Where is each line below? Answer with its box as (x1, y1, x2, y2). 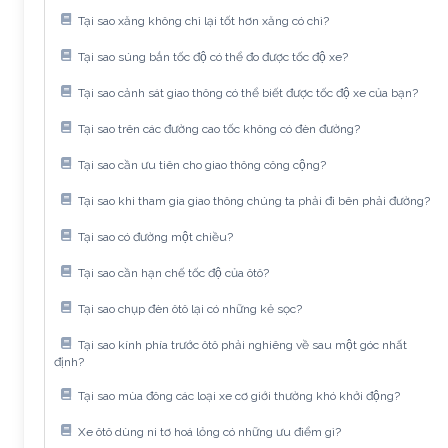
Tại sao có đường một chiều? (78, 229, 233, 244)
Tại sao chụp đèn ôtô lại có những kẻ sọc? (78, 301, 302, 316)
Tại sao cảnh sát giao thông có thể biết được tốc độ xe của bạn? (78, 85, 418, 100)
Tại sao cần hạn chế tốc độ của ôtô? (78, 265, 269, 280)
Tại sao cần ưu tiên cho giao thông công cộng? (78, 157, 326, 172)
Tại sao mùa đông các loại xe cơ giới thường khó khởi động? (78, 388, 400, 403)
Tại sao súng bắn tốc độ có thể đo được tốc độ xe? (78, 49, 348, 64)
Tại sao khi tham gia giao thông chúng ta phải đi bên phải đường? (78, 193, 430, 208)
